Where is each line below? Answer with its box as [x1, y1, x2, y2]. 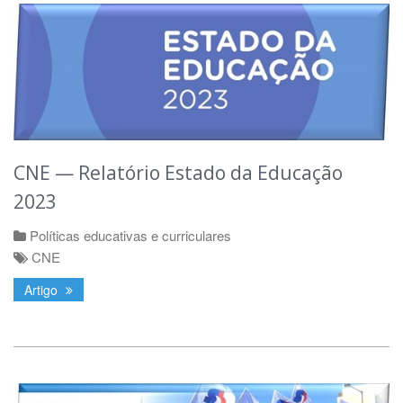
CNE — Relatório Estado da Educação [13, 159, 343, 185]
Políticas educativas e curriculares [30, 225, 231, 245]
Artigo [24, 280, 61, 299]
